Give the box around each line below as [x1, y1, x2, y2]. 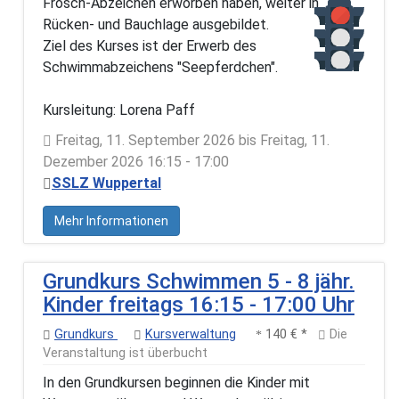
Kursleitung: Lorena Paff [43, 101, 195, 118]
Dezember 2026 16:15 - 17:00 [43, 152, 229, 170]
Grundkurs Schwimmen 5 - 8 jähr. [43, 268, 354, 294]
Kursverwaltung [145, 326, 236, 342]
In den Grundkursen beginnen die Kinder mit [43, 373, 310, 391]
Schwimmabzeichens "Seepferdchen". [43, 58, 278, 76]
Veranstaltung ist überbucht [43, 345, 208, 361]
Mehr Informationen [54, 213, 168, 228]
